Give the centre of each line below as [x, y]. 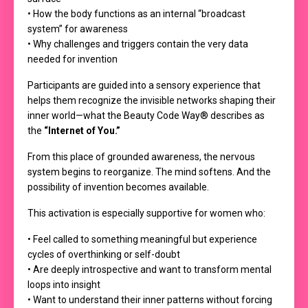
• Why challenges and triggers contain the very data [138, 44]
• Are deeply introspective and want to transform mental [150, 269]
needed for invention [73, 59]
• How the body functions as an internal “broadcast [136, 13]
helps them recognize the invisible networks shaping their [152, 100]
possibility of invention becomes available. [118, 187]
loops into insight [64, 284]
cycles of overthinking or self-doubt [104, 254]
